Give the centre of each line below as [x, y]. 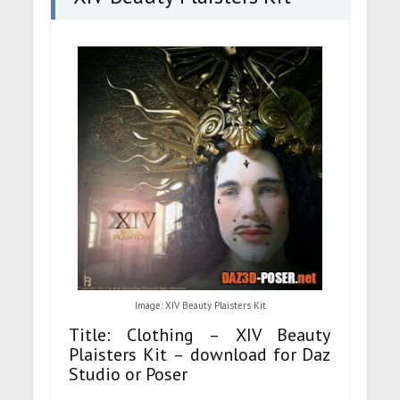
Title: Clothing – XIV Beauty [200, 334]
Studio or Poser [129, 374]
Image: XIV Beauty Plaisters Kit [200, 306]
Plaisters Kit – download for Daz [200, 354]
